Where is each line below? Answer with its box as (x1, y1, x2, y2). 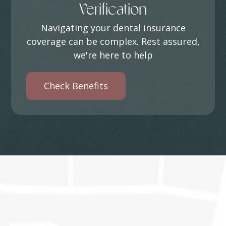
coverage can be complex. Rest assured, (26, 35, 200, 47)
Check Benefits (44, 80, 108, 92)
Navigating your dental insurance (40, 22, 186, 34)
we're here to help (73, 49, 153, 61)
